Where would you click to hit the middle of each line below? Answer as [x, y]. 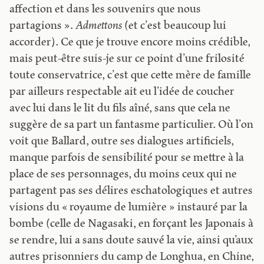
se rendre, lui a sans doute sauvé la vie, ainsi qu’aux [132, 240]
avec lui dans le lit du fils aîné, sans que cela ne [120, 108]
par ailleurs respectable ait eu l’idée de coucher [122, 92]
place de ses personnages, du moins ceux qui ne [123, 174]
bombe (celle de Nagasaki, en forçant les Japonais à [132, 224]
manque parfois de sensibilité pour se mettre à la [127, 158]
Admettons [99, 26]
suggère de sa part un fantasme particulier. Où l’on [132, 125]
